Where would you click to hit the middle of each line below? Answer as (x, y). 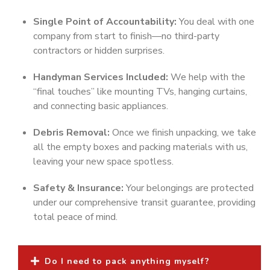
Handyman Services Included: (101, 77)
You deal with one (215, 21)
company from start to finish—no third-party (126, 36)
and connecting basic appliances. (101, 106)
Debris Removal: (71, 132)
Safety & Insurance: (78, 188)
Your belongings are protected (189, 188)
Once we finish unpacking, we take (183, 132)
